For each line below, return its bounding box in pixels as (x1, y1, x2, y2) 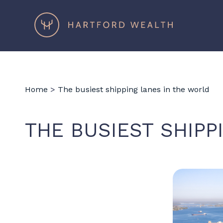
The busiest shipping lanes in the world (58, 85, 210, 94)
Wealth (178, 19, 204, 28)
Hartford (178, 11, 211, 20)
